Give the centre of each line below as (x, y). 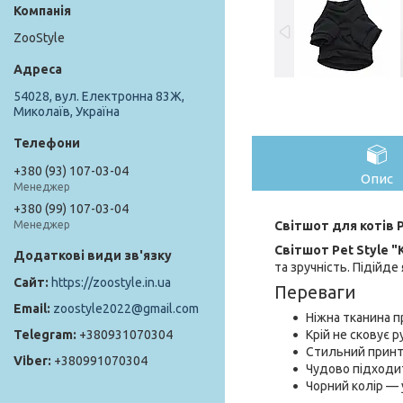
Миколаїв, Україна (67, 112)
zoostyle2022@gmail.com (126, 309)
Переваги (315, 292)
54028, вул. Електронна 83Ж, (99, 97)
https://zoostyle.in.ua (111, 283)
